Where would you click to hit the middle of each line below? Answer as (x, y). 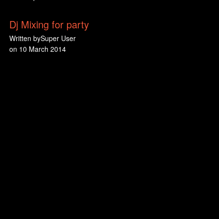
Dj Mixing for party (49, 24)
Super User (58, 38)
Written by (25, 38)
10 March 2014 (42, 49)
